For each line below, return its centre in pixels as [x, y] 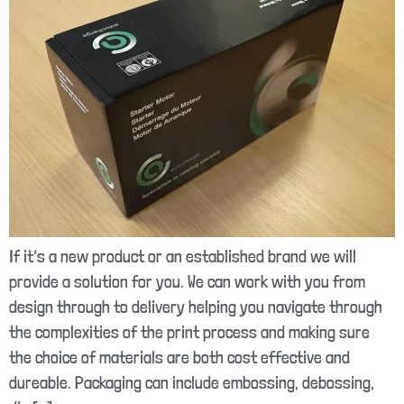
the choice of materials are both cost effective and [179, 357]
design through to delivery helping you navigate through [196, 307]
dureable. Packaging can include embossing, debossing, [192, 382]
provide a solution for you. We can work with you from [187, 281]
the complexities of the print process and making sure [189, 332]
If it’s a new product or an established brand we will [183, 256]
